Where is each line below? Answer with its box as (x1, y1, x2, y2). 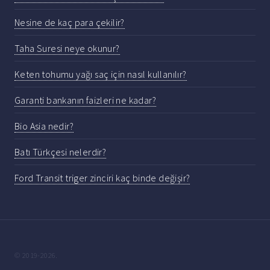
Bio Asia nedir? (14, 120, 74, 133)
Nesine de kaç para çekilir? (14, 16, 125, 29)
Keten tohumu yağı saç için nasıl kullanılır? (14, 68, 187, 81)
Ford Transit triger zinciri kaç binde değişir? (14, 172, 190, 184)
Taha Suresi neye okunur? (14, 42, 120, 55)
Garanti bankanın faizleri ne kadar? (14, 94, 156, 107)
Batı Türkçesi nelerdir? (14, 146, 107, 159)
